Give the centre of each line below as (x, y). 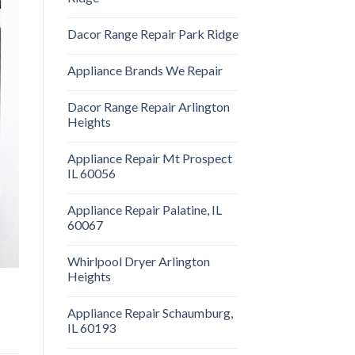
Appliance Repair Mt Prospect (149, 158)
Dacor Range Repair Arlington (148, 106)
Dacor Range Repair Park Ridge (153, 33)
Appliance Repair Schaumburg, (150, 312)
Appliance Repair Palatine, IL (144, 209)
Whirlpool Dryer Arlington (138, 261)
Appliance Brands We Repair (145, 70)
